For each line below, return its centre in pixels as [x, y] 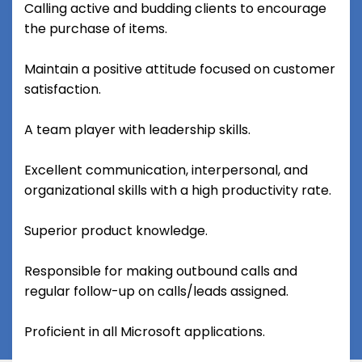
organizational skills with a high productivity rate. [178, 191]
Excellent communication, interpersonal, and [166, 170]
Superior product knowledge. [116, 231]
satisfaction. [63, 90]
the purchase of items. [96, 29]
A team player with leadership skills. [137, 130]
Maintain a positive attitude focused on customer [180, 69]
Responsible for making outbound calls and [161, 271]
